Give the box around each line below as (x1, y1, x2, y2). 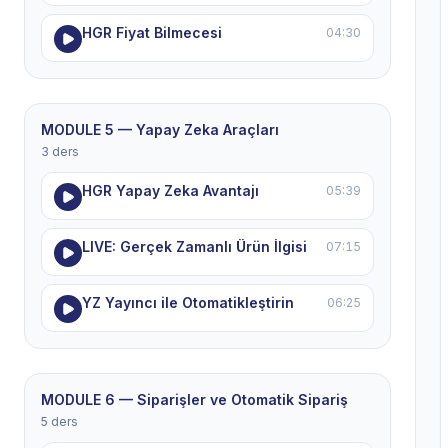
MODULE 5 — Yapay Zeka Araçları (41, 121, 279, 138)
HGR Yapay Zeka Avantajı (82, 182, 259, 199)
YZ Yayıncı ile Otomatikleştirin (82, 294, 294, 311)
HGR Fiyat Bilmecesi (82, 24, 222, 41)
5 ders (41, 414, 78, 429)
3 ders (41, 144, 79, 159)
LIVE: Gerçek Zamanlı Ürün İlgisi (82, 238, 307, 255)
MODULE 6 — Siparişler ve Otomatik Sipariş (41, 391, 348, 408)
